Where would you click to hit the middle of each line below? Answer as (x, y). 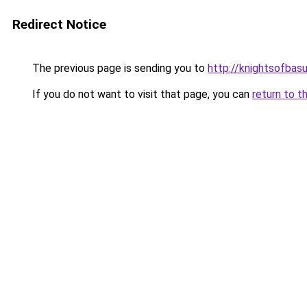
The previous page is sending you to (119, 68)
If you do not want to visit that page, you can (141, 94)
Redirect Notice (59, 24)
